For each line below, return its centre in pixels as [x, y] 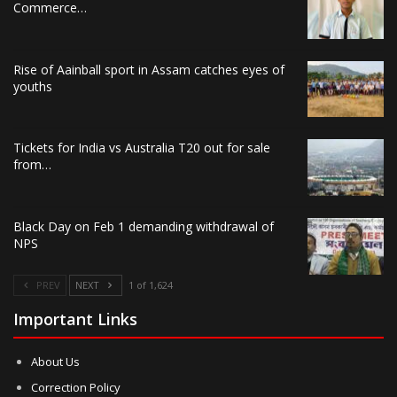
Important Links [75, 319]
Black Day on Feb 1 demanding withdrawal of [144, 226]
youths [33, 86]
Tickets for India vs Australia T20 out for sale [142, 148]
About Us [55, 362]
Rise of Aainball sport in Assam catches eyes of [149, 69]
